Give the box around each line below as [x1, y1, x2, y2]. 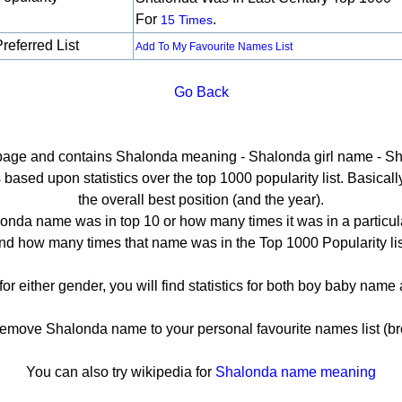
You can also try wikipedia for [26, 364, 215, 380]
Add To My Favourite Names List [135, 40, 293, 53]
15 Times [161, 13, 213, 27]
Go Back [173, 84, 229, 100]
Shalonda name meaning [215, 364, 376, 380]
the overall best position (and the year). [78, 192, 324, 207]
